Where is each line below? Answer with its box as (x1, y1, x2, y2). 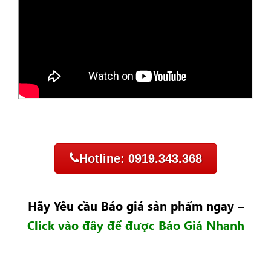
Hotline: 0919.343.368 (79, 152, 202, 166)
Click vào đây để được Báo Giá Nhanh (27, 215, 244, 233)
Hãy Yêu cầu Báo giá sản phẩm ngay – (27, 196, 244, 214)
